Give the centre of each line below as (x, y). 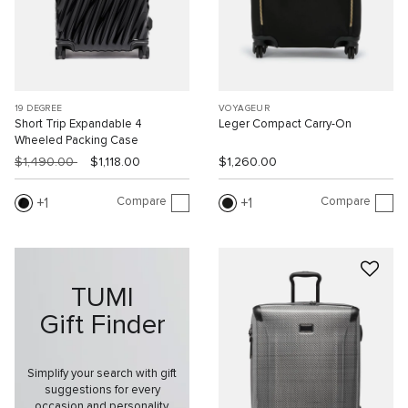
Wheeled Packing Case (76, 140)
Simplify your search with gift (102, 374)
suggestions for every (102, 391)
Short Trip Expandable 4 (78, 124)
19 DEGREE (39, 108)
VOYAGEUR (245, 108)
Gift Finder (102, 326)
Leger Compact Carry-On (285, 124)
